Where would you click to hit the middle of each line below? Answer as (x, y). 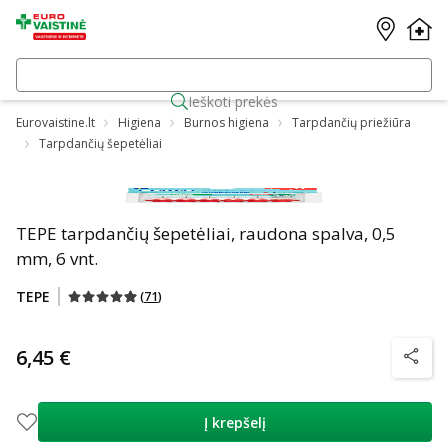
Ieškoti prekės (232, 101)
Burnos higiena (226, 122)
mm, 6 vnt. (57, 258)
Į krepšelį (235, 422)
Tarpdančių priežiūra (351, 122)
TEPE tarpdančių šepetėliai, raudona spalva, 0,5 (206, 233)
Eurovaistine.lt (55, 122)
